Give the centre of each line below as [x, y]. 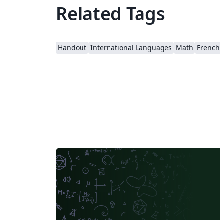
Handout [72, 47]
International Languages [131, 47]
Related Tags [110, 14]
